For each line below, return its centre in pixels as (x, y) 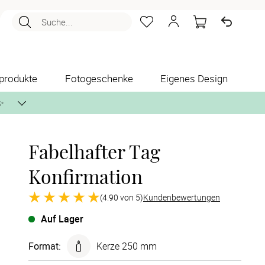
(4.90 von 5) (122, 197)
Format (43, 246)
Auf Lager (62, 219)
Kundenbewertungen (182, 197)
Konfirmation (85, 176)
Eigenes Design (194, 78)
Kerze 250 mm (127, 246)
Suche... (57, 22)
